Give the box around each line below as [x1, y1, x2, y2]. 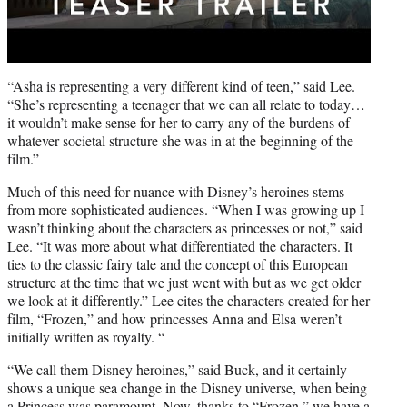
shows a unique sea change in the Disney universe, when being [7, 377, 367, 397]
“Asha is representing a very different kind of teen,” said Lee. [7, 75, 355, 95]
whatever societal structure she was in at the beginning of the [7, 130, 353, 150]
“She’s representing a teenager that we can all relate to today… [7, 94, 365, 114]
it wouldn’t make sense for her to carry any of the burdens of [7, 112, 350, 132]
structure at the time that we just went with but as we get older [7, 272, 361, 292]
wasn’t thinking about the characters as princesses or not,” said [7, 217, 362, 237]
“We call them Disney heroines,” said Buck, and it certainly [7, 359, 347, 379]
